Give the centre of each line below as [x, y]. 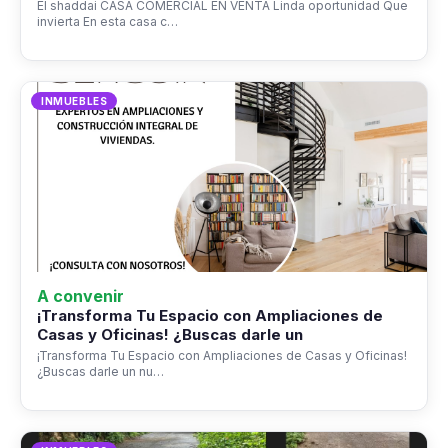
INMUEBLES [74, 101]
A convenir [80, 296]
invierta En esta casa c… [107, 21]
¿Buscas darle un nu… [100, 371]
